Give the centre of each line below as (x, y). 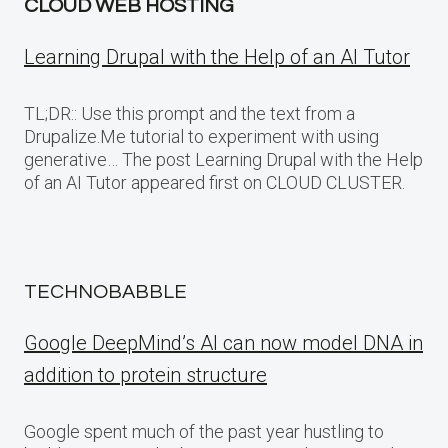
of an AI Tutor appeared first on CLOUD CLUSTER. (214, 183)
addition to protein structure (145, 375)
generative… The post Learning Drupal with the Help (223, 160)
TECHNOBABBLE (105, 292)
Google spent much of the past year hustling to (204, 432)
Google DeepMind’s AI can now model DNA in (223, 343)
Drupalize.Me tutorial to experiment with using (201, 137)
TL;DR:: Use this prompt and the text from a (189, 114)
